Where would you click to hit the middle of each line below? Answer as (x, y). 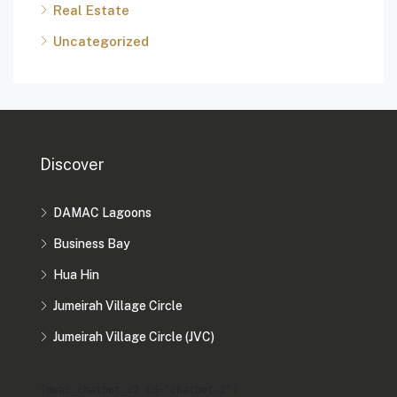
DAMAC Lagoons (102, 213)
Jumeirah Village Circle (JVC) (134, 337)
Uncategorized (101, 42)
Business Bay (92, 244)
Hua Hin (76, 275)
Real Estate (91, 11)
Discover (72, 165)
